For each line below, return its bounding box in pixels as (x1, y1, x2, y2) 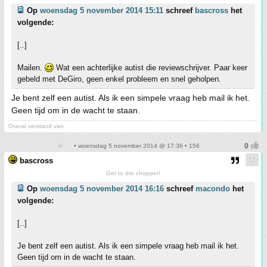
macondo (195, 184, 230, 193)
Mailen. (17, 63, 45, 72)
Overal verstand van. (8, 123, 66, 129)
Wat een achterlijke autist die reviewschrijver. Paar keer (54, 63, 247, 72)
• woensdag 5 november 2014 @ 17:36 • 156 (72, 142, 200, 149)
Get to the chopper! (106, 170, 160, 176)
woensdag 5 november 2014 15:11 (40, 6, 163, 15)
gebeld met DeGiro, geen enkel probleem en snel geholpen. (17, 74, 221, 83)
